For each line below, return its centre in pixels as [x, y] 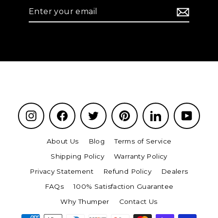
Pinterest [146, 114]
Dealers [174, 172]
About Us [63, 141]
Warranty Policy [141, 156]
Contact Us [138, 202]
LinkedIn [177, 114]
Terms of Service [143, 141]
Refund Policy [127, 172]
